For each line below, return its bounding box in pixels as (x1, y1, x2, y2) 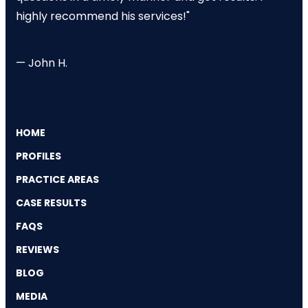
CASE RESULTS (16, 195, 87, 210)
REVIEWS (16, 242, 59, 256)
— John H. (16, 54, 67, 71)
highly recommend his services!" (16, 8, 190, 24)
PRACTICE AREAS (16, 172, 99, 186)
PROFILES (16, 148, 61, 163)
